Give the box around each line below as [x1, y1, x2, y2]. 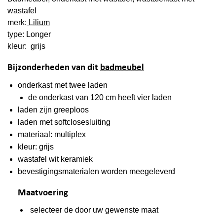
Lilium [27, 18, 50, 27]
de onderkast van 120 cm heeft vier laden [28, 93, 172, 102]
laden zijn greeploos [17, 105, 89, 114]
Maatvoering [17, 188, 68, 198]
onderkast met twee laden [17, 80, 108, 89]
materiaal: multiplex [17, 130, 86, 139]
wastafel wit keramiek [17, 154, 93, 163]
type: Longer [7, 30, 51, 38]
